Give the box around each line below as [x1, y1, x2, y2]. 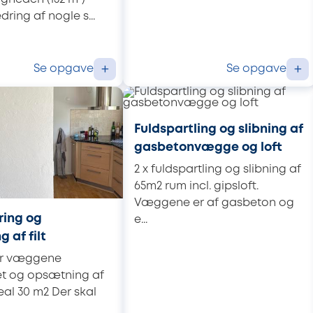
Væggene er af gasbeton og [134, 197, 294, 208]
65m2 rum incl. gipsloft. [134, 180, 259, 191]
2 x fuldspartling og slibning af [134, 163, 301, 175]
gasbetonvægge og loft [134, 142, 282, 154]
